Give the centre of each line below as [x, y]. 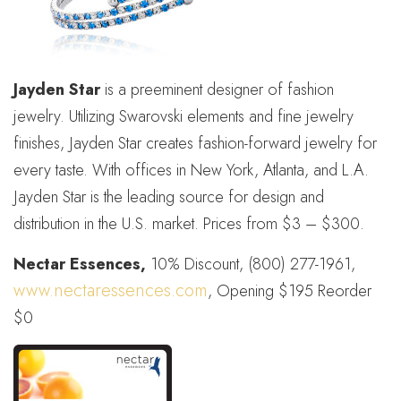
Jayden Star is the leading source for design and [169, 197]
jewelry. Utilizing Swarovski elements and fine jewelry [183, 116]
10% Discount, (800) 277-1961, [253, 264]
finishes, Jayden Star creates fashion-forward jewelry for [195, 143]
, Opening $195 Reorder [290, 291]
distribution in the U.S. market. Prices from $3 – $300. [189, 224]
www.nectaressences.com [111, 290]
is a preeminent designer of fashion [217, 90]
